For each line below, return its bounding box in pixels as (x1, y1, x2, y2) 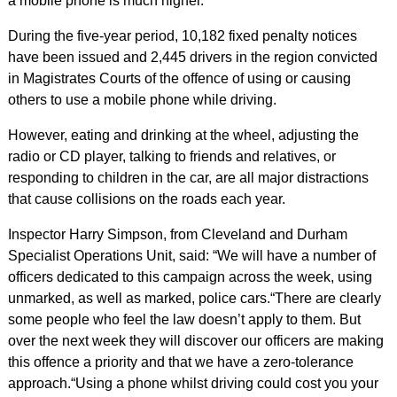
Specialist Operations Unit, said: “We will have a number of (7, 248, 376, 263)
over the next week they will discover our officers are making (7, 333, 384, 348)
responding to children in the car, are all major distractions (7, 170, 369, 185)
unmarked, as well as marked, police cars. (7, 291, 270, 306)
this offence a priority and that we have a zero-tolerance (7, 354, 354, 370)
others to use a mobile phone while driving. (7, 92, 276, 107)
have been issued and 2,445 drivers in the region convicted (7, 50, 378, 65)
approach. (7, 376, 71, 391)
